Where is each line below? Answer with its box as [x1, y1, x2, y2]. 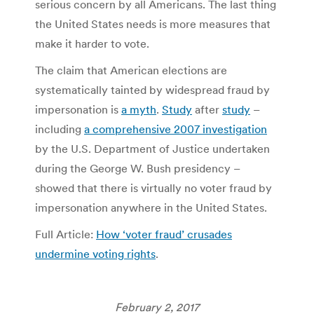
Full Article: [35, 227, 96, 242]
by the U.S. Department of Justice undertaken [35, 142, 270, 156]
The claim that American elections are [35, 63, 227, 78]
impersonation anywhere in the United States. [35, 200, 267, 215]
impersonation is [35, 102, 121, 117]
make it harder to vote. [35, 36, 149, 51]
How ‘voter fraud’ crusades [96, 227, 232, 242]
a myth [121, 102, 156, 117]
